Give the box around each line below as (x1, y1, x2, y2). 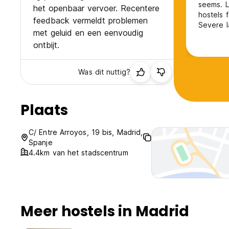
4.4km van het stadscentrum (29, 148, 128, 157)
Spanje (29, 138, 53, 147)
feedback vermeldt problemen (33, 15, 148, 26)
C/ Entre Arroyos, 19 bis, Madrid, (29, 128, 143, 137)
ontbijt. (33, 40, 59, 51)
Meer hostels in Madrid (20, 201, 189, 222)
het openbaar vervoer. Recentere (33, 3, 159, 14)
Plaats (20, 100, 68, 121)
